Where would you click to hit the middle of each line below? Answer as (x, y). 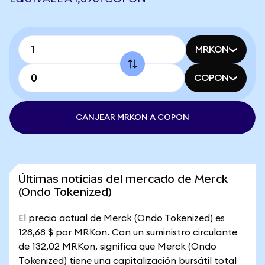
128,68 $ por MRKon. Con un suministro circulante (128, 232)
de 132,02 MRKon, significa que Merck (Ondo (117, 247)
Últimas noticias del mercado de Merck (123, 179)
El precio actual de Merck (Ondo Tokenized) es (122, 218)
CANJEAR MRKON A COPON (132, 118)
